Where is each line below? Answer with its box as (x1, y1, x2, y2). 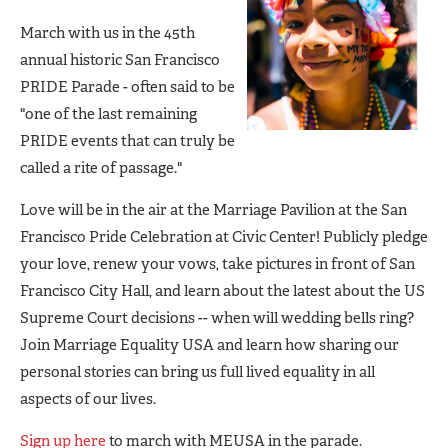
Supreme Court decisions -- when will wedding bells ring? (20, 307, 414, 328)
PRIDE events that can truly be (20, 130, 235, 151)
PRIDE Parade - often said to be (20, 76, 235, 97)
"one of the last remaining (20, 103, 197, 124)
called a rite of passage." (20, 157, 182, 178)
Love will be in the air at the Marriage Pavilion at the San (20, 199, 407, 220)
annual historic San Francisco (20, 49, 220, 70)
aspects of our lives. (20, 388, 156, 409)
